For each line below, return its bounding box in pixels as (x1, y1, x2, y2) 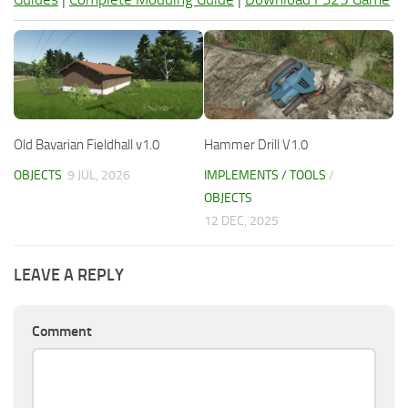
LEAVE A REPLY (14, 264, 124, 285)
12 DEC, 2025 (204, 212, 279, 229)
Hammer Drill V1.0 (204, 136, 308, 153)
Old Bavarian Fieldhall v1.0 (14, 136, 159, 153)
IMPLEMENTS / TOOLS (204, 167, 326, 183)
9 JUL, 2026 (67, 167, 130, 183)
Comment (32, 321, 92, 340)
